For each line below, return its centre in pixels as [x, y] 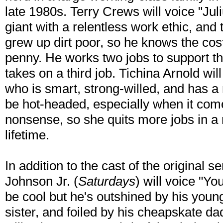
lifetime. [27, 135]
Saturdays [107, 181]
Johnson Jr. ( [42, 181]
